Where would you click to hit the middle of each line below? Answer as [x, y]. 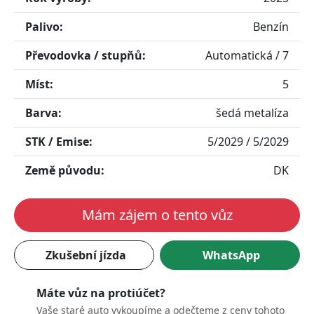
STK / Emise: [59, 142]
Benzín [271, 27]
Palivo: [44, 27]
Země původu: [65, 170]
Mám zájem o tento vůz [157, 215]
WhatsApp [231, 255]
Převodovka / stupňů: [86, 55]
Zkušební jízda [86, 255]
